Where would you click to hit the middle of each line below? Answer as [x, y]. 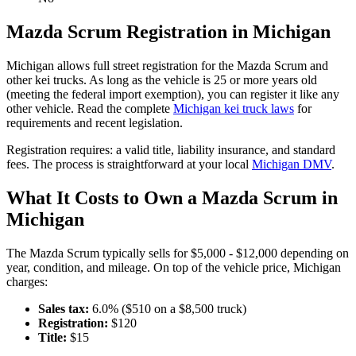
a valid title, [143, 150]
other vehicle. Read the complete [88, 109]
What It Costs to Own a [104, 198]
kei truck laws [257, 109]
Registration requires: [60, 150]
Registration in [187, 32]
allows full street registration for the [145, 66]
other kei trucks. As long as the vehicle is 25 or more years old [162, 80]
